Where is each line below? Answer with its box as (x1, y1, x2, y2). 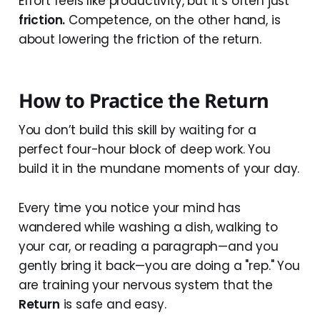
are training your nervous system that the (18, 276, 273, 294)
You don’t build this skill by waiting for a (18, 121, 256, 139)
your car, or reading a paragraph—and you (18, 238, 279, 256)
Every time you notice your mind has (18, 199, 241, 217)
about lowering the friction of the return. (18, 31, 261, 49)
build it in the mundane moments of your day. (18, 160, 300, 178)
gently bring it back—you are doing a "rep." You (18, 257, 300, 275)
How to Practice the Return (18, 87, 269, 114)
